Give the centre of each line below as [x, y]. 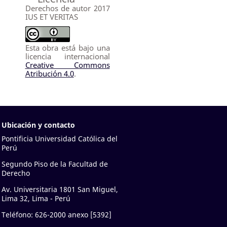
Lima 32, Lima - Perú [36, 198]
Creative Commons [67, 65]
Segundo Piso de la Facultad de [54, 164]
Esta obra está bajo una [67, 47]
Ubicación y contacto [38, 125]
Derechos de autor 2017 [67, 8]
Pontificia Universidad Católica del [59, 138]
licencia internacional [67, 56]
